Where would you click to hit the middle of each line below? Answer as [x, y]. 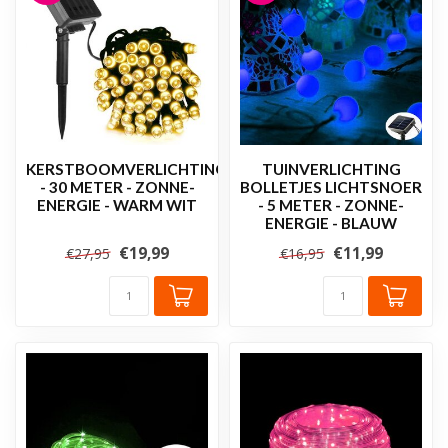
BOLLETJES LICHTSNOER [331, 186]
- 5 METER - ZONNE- [331, 204]
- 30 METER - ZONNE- [117, 186]
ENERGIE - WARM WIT [117, 204]
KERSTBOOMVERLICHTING [126, 168]
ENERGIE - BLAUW [331, 222]
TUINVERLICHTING [331, 168]
